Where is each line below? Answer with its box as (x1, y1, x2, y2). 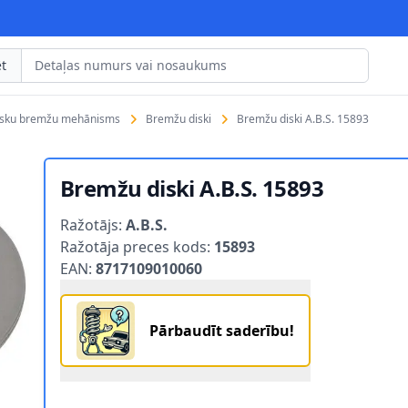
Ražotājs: (60, 215, 126, 235)
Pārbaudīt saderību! (149, 321, 294, 341)
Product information (59, 203, 201, 223)
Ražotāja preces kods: (60, 237, 214, 257)
